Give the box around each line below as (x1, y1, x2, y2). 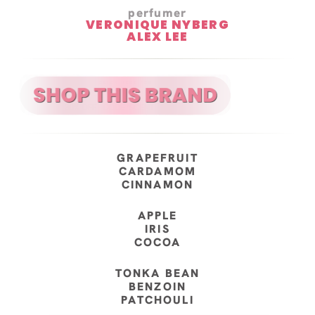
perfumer (128, 4, 187, 20)
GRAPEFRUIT (117, 150, 198, 166)
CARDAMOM (118, 164, 197, 179)
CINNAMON (121, 177, 194, 193)
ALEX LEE (127, 27, 188, 45)
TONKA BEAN (115, 266, 200, 281)
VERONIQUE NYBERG (86, 15, 229, 33)
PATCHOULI (121, 292, 194, 308)
